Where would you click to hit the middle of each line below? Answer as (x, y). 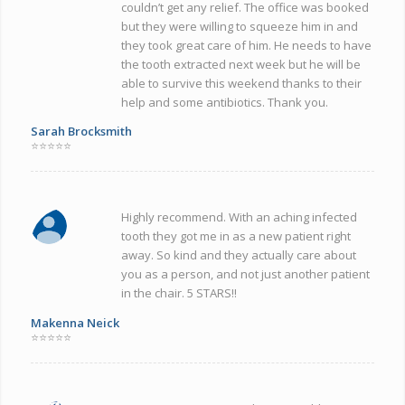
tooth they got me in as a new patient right (235, 236)
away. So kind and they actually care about (238, 255)
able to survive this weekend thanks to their (241, 83)
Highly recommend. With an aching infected (239, 217)
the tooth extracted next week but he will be (240, 64)
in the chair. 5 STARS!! (179, 293)
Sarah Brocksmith (81, 132)
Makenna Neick (75, 322)
